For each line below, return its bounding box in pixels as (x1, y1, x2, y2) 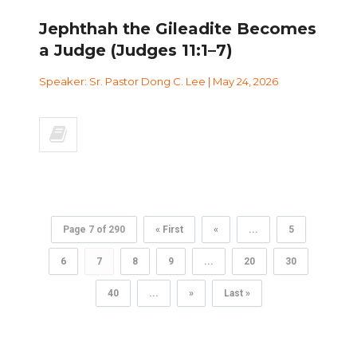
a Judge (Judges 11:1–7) (39, 40, 233, 60)
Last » (223, 287, 250, 299)
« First (155, 223, 183, 235)
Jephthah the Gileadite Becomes (39, 18, 316, 38)
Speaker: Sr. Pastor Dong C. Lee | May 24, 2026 (39, 74, 278, 88)
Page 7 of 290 (63, 223, 125, 235)
